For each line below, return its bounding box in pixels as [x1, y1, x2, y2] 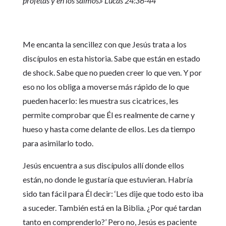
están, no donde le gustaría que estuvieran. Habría [22, 175, 193, 185]
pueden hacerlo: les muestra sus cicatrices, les [22, 96, 179, 106]
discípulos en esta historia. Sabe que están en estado [22, 53, 200, 64]
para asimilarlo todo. [22, 138, 93, 148]
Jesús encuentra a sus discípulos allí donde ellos [22, 160, 184, 171]
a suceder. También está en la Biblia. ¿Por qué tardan [22, 203, 201, 213]
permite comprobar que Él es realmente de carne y [22, 110, 195, 120]
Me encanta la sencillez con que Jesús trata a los [22, 39, 187, 49]
